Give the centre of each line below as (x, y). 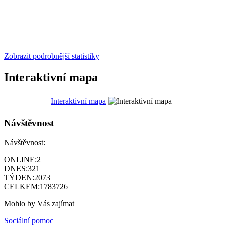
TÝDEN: (19, 178)
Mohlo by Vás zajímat (39, 204)
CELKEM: (22, 187)
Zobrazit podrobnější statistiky (52, 56)
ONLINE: (20, 160)
